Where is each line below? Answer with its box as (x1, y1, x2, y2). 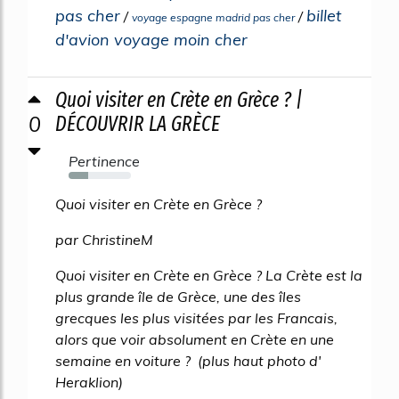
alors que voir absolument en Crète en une (55, 330, 334, 349)
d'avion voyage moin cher (55, 29, 248, 51)
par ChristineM (55, 231, 153, 249)
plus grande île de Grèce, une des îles (55, 288, 301, 306)
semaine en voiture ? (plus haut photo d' (55, 352, 322, 370)
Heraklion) (55, 373, 123, 392)
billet (306, 5, 341, 27)
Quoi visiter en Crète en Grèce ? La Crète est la (55, 266, 362, 285)
